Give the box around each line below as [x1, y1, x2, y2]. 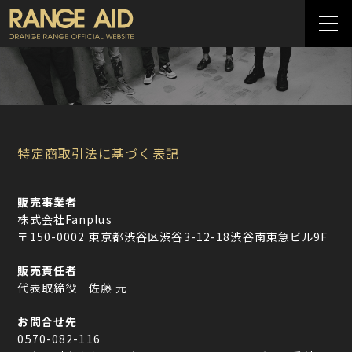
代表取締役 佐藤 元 [17, 280, 128, 296]
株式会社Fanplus [17, 211, 112, 228]
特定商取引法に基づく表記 [17, 144, 179, 163]
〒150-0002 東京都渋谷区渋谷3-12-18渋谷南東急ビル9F [17, 229, 328, 245]
